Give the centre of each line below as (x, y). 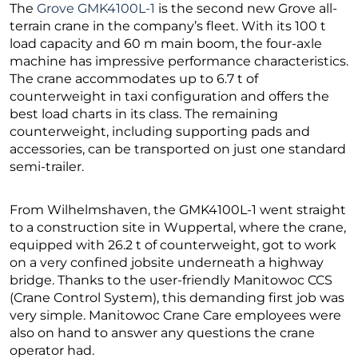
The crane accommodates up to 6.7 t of (134, 79)
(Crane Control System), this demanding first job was (177, 298)
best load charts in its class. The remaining (144, 114)
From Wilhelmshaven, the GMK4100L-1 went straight (178, 210)
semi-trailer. (47, 167)
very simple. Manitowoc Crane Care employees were (175, 316)
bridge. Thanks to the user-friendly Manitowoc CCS (171, 280)
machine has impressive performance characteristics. (179, 62)
